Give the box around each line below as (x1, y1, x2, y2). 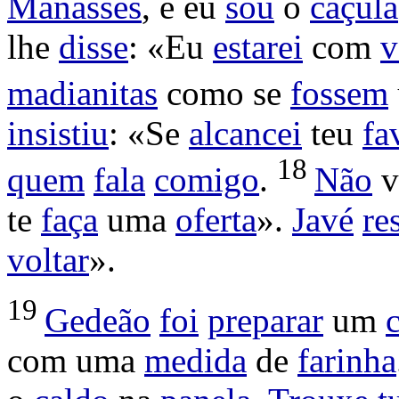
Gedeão (45, 301, 151, 340)
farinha (297, 341, 396, 380)
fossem (290, 74, 388, 113)
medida (144, 341, 247, 380)
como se (158, 74, 290, 113)
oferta (175, 200, 256, 240)
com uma (7, 341, 144, 380)
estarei (213, 28, 303, 67)
